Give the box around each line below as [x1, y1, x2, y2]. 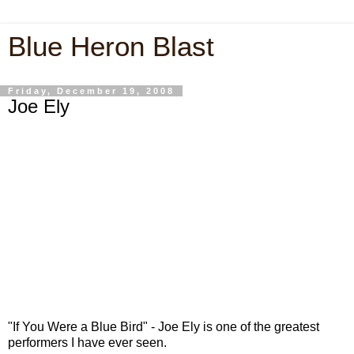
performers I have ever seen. [8, 335, 167, 349]
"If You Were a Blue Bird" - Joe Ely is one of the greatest [8, 319, 319, 333]
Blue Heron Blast [8, 32, 214, 62]
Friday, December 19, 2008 [8, 86, 175, 96]
